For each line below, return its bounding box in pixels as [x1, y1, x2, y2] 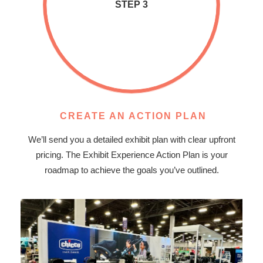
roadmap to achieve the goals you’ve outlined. [44, 165, 219, 176]
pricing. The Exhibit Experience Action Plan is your [35, 150, 228, 160]
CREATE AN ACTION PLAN [59, 111, 207, 122]
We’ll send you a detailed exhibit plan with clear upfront [28, 134, 235, 145]
